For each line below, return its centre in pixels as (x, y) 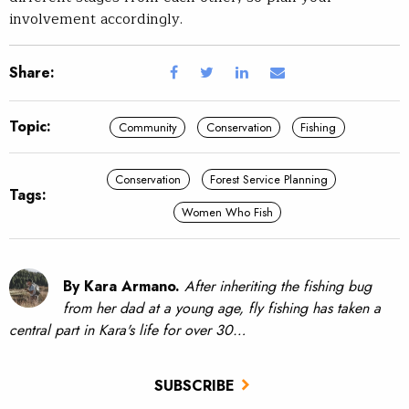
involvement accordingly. (96, 20)
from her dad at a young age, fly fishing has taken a (222, 309)
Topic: (30, 127)
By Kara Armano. (122, 287)
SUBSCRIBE (194, 385)
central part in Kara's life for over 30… (127, 330)
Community (147, 127)
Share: (32, 73)
